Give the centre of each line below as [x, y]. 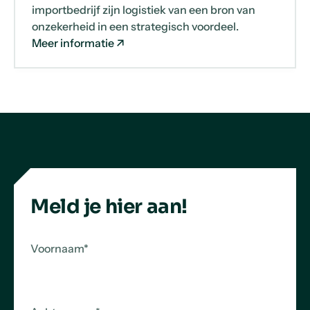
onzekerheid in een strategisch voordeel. [135, 26]
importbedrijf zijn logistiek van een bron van [143, 9]
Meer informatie [73, 43]
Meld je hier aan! [109, 207]
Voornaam [57, 248]
